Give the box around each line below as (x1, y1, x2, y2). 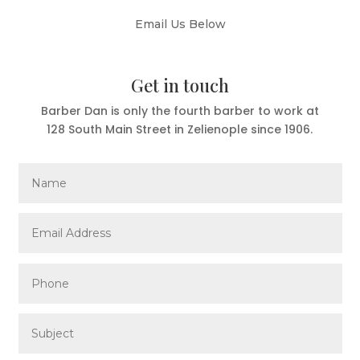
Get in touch (130, 73, 229, 97)
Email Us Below (134, 17, 226, 31)
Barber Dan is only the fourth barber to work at (40, 103, 319, 119)
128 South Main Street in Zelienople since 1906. (47, 121, 313, 137)
